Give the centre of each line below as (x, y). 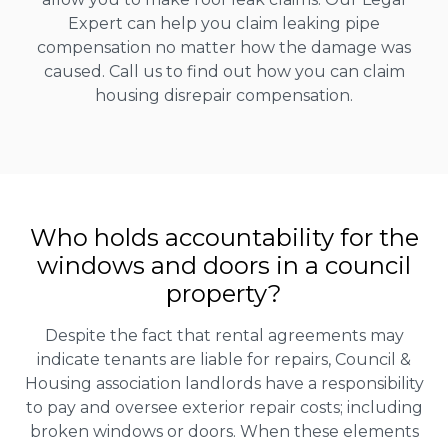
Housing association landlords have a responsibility (224, 384)
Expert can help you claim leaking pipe (224, 24)
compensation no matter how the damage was (224, 48)
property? (224, 294)
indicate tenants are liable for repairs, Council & (224, 360)
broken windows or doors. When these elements (224, 432)
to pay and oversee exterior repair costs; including (224, 408)
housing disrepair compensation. (224, 96)
